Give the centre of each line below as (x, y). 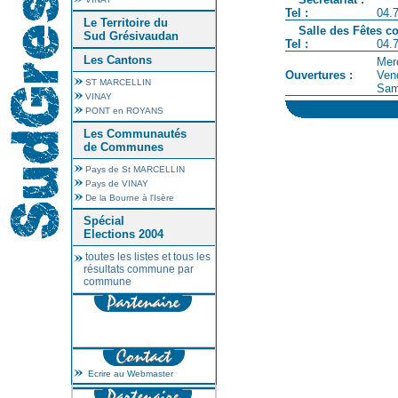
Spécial (104, 221)
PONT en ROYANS (124, 111)
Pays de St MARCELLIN (135, 169)
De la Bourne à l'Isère (130, 198)
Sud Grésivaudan (131, 36)
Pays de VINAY (117, 183)
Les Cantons (118, 60)
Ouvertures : (319, 75)
